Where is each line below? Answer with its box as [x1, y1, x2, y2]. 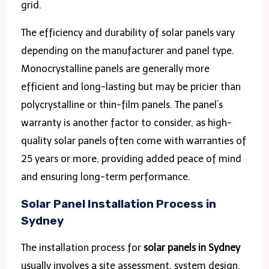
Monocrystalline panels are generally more [20, 62, 210, 74]
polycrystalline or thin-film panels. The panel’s [20, 98, 223, 110]
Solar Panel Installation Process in [20, 197, 216, 211]
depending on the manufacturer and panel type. [20, 44, 234, 56]
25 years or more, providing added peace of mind [20, 153, 241, 165]
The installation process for [20, 241, 144, 253]
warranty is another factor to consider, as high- [20, 116, 232, 128]
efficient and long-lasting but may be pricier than [20, 80, 241, 92]
